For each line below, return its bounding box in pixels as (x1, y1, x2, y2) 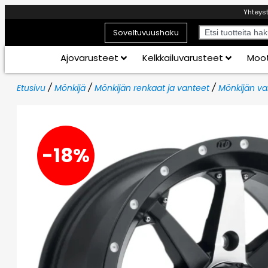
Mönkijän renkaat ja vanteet (95, 82, 209, 94)
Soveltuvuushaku (112, 26, 179, 38)
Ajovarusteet (60, 51, 118, 64)
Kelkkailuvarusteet (142, 51, 223, 64)
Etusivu (17, 82, 45, 94)
